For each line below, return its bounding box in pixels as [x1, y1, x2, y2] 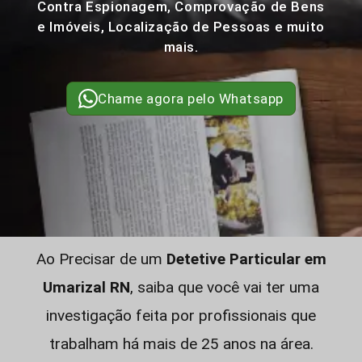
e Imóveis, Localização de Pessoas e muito [37, 19, 325, 35]
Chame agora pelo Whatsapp [98, 90, 284, 107]
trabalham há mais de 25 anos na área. [48, 335, 314, 353]
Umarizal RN [43, 278, 130, 297]
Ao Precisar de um [36, 250, 166, 268]
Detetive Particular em [166, 250, 326, 268]
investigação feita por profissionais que [46, 306, 316, 325]
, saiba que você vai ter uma [130, 278, 319, 297]
